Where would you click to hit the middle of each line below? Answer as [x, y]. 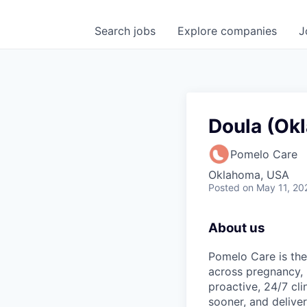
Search [114, 31]
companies [249, 31]
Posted [224, 187]
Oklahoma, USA [249, 175]
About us [237, 228]
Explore [199, 31]
